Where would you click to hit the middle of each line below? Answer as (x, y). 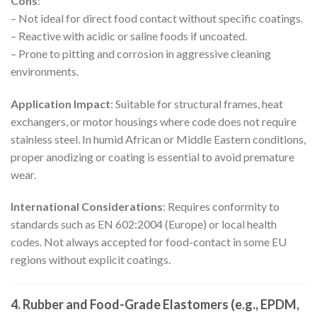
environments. (45, 71)
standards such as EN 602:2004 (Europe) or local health (144, 224)
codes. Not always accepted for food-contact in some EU (149, 242)
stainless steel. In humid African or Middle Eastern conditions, (158, 139)
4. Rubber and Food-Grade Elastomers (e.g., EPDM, (155, 305)
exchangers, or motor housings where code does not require (154, 121)
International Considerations (87, 207)
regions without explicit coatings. (91, 260)
